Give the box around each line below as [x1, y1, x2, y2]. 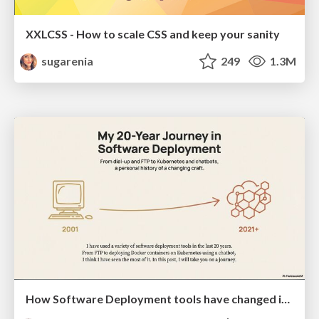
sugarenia [39, 54, 94, 68]
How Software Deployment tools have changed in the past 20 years [281, 292, 290, 306]
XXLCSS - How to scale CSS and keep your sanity [26, 27, 280, 41]
